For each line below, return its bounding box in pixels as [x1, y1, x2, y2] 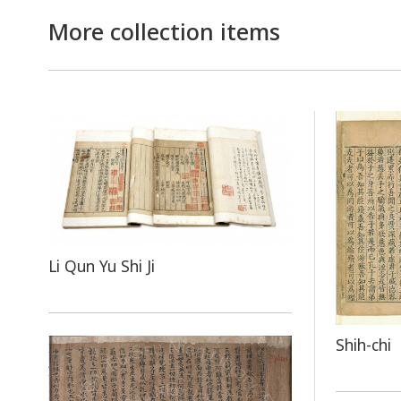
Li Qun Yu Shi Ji [47, 254, 155, 277]
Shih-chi [336, 333, 392, 355]
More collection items [47, 16, 280, 47]
